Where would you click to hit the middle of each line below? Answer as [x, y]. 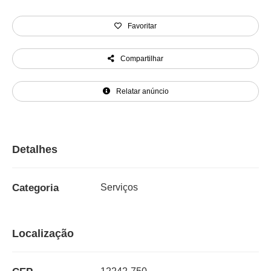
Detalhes [35, 150]
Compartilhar [141, 59]
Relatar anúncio [141, 92]
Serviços [119, 188]
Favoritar [141, 26]
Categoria [35, 188]
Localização [43, 234]
